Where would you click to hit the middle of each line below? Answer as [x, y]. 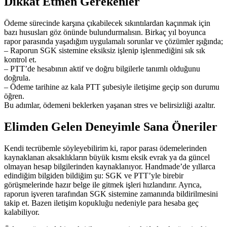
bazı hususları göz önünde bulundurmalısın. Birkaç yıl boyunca [105, 32]
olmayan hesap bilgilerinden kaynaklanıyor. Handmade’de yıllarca [110, 166]
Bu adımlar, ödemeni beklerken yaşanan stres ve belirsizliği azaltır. [110, 105]
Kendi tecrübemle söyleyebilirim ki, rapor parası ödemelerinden [105, 148]
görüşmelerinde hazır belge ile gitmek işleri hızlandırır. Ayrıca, [103, 184]
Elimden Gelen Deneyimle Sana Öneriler [111, 126]
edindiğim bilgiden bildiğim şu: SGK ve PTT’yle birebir [94, 175]
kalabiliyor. [22, 212]
